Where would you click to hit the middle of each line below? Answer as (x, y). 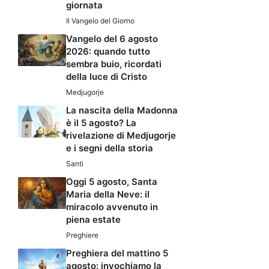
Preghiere (82, 235)
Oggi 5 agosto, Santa (112, 182)
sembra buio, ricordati (114, 64)
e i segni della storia (110, 148)
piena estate (93, 220)
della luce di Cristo (107, 77)
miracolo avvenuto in (112, 207)
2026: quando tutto (108, 52)
